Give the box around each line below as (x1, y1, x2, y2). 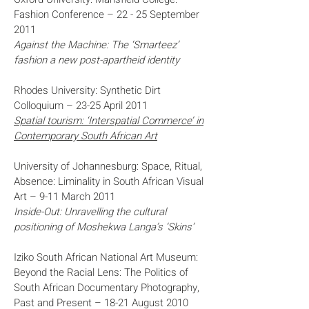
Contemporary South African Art (14, 128, 157, 143)
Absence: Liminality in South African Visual (14, 174, 203, 189)
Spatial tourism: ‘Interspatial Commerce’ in (14, 113, 203, 128)
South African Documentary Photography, (14, 280, 199, 295)
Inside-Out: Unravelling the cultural (14, 204, 166, 219)
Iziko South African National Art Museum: (14, 250, 198, 265)
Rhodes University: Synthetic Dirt (14, 83, 161, 98)
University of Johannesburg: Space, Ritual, (14, 159, 202, 174)
